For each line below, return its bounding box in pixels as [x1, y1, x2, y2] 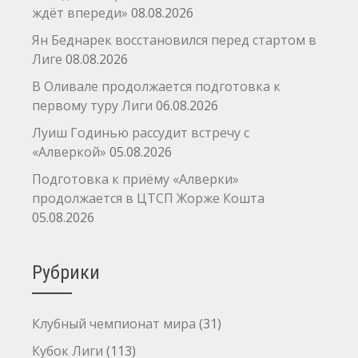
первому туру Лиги [32, 97, 153, 114]
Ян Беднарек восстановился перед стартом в [32, 31, 316, 49]
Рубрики [32, 261, 100, 284]
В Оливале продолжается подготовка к [32, 78, 280, 95]
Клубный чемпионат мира [32, 315, 196, 332]
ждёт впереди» [32, 4, 128, 22]
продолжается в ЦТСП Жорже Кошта [32, 189, 265, 207]
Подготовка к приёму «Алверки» [32, 170, 239, 188]
